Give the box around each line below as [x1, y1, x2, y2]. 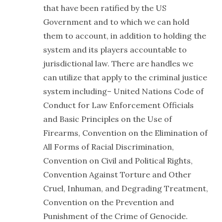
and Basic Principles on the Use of [43, 114, 172, 124]
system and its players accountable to [43, 45, 187, 55]
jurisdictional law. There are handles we [43, 58, 193, 68]
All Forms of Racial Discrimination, [43, 142, 174, 152]
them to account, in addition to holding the [43, 31, 206, 41]
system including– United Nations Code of [43, 86, 204, 96]
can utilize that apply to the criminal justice [43, 72, 207, 82]
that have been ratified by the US [43, 3, 166, 13]
